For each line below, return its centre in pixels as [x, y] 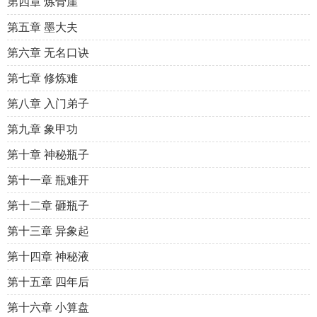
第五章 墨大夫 [42, 27]
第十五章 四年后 [48, 282]
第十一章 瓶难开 [48, 180]
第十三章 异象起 [48, 231]
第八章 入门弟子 [48, 104]
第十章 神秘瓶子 [48, 155]
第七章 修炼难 [42, 78]
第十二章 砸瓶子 [48, 206]
